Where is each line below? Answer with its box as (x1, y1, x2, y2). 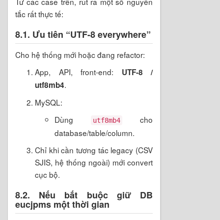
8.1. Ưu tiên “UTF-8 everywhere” (15, 27, 151, 41)
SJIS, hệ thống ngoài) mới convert (35, 156, 153, 167)
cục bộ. (35, 168, 60, 180)
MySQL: (35, 96, 62, 108)
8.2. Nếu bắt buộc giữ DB (15, 188, 153, 201)
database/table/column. (55, 127, 135, 138)
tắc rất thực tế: (15, 8, 63, 19)
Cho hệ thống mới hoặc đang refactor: (15, 49, 145, 60)
